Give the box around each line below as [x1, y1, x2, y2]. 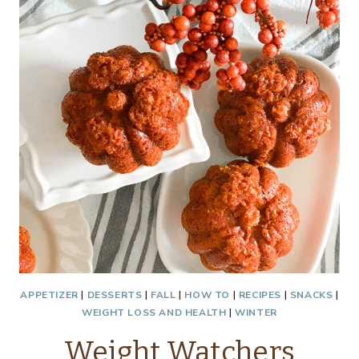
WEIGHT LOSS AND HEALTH [82, 306, 227, 319]
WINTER [235, 306, 277, 319]
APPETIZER [20, 288, 79, 301]
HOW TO [184, 288, 231, 301]
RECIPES [238, 288, 282, 301]
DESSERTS [87, 288, 143, 301]
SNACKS [289, 288, 333, 301]
